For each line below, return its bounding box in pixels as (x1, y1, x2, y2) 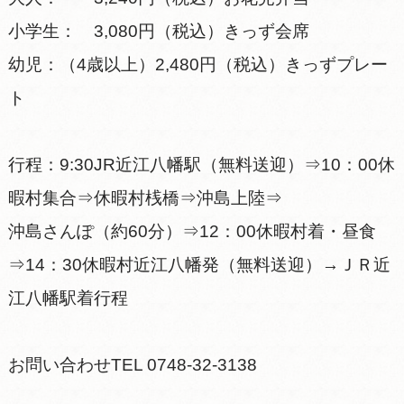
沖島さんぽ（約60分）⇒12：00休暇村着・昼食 (7, 221, 376, 241)
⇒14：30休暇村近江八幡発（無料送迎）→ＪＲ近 (7, 254, 390, 274)
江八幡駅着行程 (7, 288, 128, 308)
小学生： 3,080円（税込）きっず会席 (7, 21, 309, 41)
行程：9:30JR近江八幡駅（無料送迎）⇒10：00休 (7, 154, 395, 174)
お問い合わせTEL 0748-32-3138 (7, 354, 257, 374)
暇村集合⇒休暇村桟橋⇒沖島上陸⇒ (7, 188, 282, 207)
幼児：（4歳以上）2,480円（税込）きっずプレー (7, 54, 388, 74)
